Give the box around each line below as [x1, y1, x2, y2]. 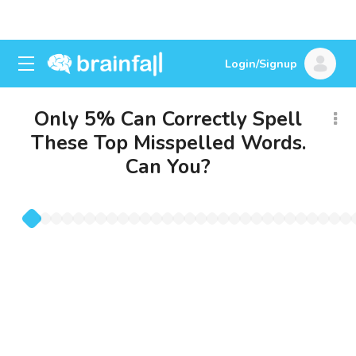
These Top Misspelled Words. [30, 130, 306, 157]
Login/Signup [225, 56, 297, 72]
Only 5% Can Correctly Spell [34, 106, 302, 133]
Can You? [126, 153, 211, 180]
